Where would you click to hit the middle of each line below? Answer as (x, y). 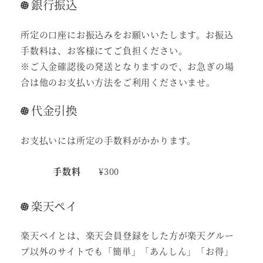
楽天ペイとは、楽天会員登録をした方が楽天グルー (127, 235)
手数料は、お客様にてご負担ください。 (104, 50)
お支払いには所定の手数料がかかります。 (109, 140)
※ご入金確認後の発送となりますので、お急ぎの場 (127, 66)
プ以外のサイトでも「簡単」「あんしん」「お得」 (127, 251)
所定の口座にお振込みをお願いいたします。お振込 (127, 34)
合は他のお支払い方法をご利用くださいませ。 (118, 82)
